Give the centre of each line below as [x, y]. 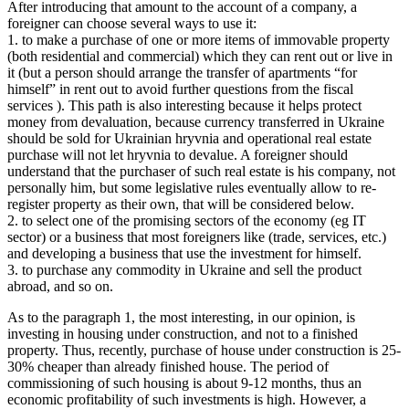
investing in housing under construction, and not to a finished [183, 334]
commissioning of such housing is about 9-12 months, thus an [184, 383]
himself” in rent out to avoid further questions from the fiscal [180, 89]
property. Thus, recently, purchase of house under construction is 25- [204, 351]
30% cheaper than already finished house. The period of [168, 367]
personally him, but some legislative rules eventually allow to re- [192, 188]
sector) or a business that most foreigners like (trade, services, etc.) [197, 237]
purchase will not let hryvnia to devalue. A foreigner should [178, 155]
